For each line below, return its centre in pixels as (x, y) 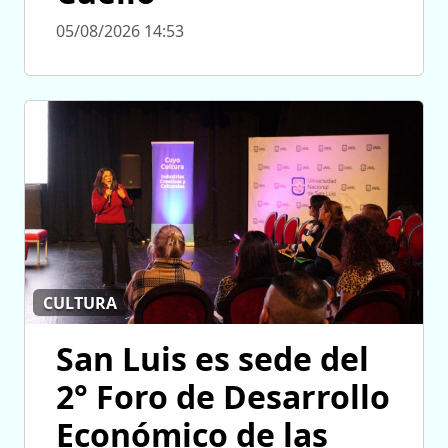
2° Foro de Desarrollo (223, 397)
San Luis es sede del (212, 359)
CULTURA (80, 302)
